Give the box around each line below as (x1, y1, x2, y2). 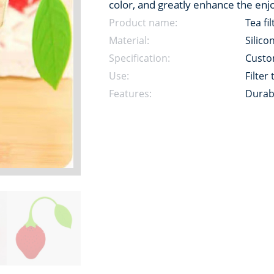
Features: (109, 87, 152, 100)
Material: (109, 34, 149, 47)
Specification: (109, 51, 170, 65)
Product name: (109, 16, 177, 29)
